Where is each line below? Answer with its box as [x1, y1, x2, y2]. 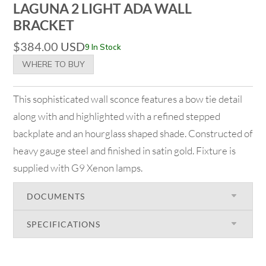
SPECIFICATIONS [27, 218, 101, 229]
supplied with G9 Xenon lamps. [13, 161, 143, 174]
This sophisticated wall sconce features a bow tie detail [13, 92, 243, 105]
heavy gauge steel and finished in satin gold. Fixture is [13, 144, 236, 157]
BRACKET [13, 16, 75, 33]
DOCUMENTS [27, 191, 85, 201]
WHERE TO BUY [22, 58, 85, 69]
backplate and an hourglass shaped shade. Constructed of [13, 126, 253, 140]
